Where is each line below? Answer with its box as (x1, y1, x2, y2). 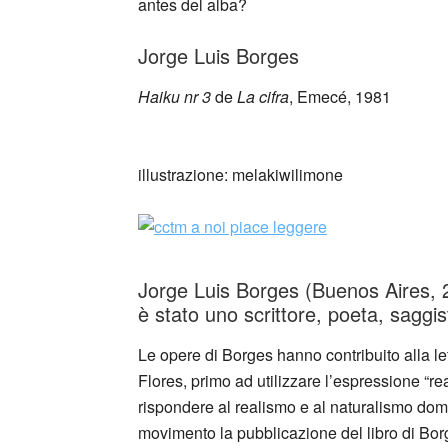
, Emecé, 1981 (289, 85, 391, 108)
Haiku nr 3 (138, 85, 211, 108)
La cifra (237, 85, 289, 108)
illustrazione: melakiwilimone (138, 163, 343, 186)
